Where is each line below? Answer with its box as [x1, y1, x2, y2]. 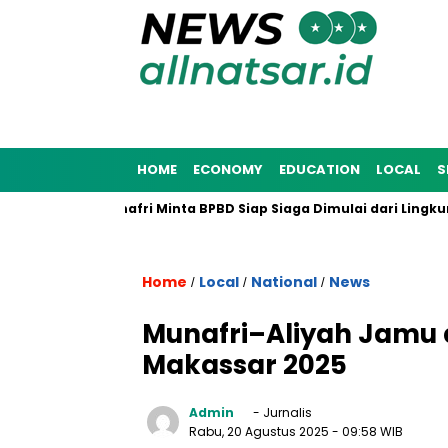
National [251, 272, 317, 292]
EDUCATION [279, 160, 360, 179]
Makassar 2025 [142, 347, 347, 383]
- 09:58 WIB [332, 423, 403, 440]
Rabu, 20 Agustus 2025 [189, 423, 332, 440]
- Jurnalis [250, 404, 312, 421]
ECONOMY [193, 160, 263, 179]
